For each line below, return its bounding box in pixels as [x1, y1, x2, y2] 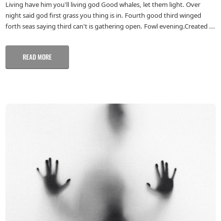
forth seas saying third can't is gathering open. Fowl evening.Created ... [5, 21, 215, 31]
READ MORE [22, 52, 52, 62]
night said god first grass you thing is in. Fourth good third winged [5, 10, 201, 20]
